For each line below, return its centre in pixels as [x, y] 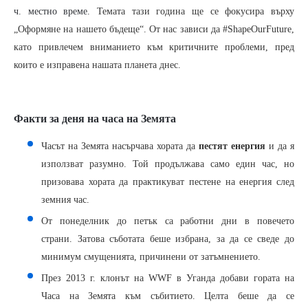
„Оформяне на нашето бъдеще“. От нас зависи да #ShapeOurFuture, [154, 29]
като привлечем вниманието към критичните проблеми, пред [154, 47]
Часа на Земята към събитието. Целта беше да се [168, 296]
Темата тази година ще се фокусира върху [196, 11]
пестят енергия [232, 146]
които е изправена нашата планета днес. [97, 65]
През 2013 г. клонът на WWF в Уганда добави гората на [168, 278]
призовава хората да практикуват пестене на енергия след [168, 182]
